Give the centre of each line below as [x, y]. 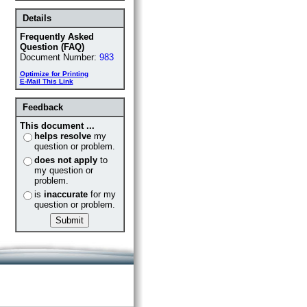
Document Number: [59, 57]
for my [101, 194]
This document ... [57, 126]
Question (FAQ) [52, 47]
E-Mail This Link [46, 81]
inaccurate [65, 194]
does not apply [65, 160]
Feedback [42, 107]
